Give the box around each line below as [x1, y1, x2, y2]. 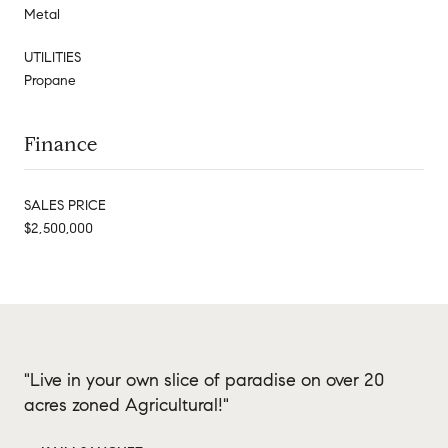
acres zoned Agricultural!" [24, 393, 229, 416]
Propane [24, 71, 76, 89]
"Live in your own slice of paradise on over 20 [24, 368, 384, 391]
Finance [24, 131, 97, 157]
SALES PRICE [24, 196, 106, 214]
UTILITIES [24, 48, 81, 66]
